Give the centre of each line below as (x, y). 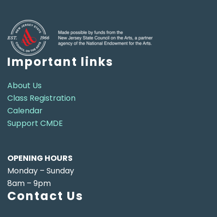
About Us (24, 86)
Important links (60, 62)
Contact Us (45, 196)
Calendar (25, 111)
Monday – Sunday (41, 171)
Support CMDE (35, 124)
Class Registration (41, 98)
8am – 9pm (29, 184)
